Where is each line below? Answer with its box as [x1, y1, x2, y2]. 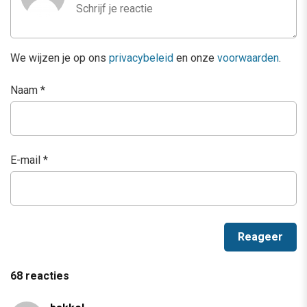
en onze [173, 51, 217, 65]
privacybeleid [109, 51, 173, 65]
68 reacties [10, 269, 69, 283]
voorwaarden [217, 51, 279, 65]
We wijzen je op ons [10, 51, 109, 65]
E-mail [10, 153, 43, 167]
